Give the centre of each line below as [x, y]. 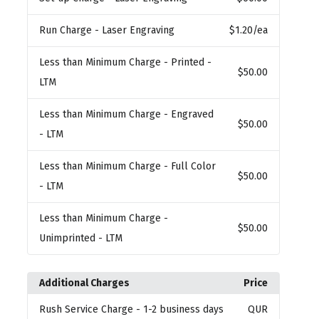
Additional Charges [85, 283]
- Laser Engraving [135, 31]
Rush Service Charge [88, 310]
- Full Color [190, 167]
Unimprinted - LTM [81, 239]
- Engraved [189, 115]
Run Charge [67, 31]
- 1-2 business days [180, 310]
